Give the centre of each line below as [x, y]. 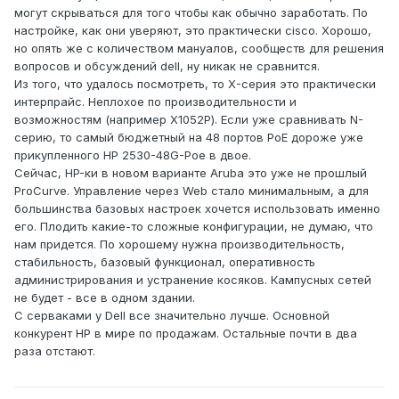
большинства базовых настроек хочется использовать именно [197, 209]
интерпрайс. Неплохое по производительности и [155, 102]
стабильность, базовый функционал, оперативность [165, 262]
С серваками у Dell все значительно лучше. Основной [172, 316]
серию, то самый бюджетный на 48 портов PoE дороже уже [189, 138]
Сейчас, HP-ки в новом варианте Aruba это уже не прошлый [191, 173]
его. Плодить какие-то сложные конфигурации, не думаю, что [194, 227]
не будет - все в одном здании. [105, 298]
